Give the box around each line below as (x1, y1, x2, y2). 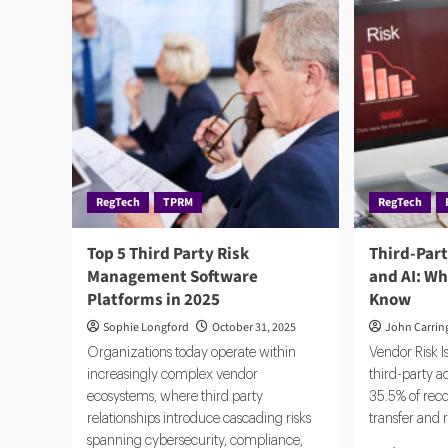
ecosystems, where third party (87, 389, 263, 404)
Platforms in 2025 (87, 287, 220, 312)
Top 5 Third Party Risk (87, 241, 249, 266)
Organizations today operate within (87, 345, 296, 360)
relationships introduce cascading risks (87, 411, 311, 426)
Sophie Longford (103, 318, 189, 336)
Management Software (87, 264, 258, 289)
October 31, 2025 (212, 318, 296, 336)
